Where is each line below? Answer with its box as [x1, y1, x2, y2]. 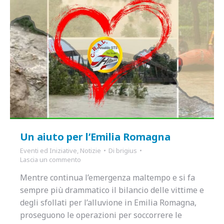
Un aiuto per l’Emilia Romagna [20, 130, 170, 143]
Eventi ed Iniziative [20, 146, 77, 155]
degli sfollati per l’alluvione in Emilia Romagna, [20, 197, 196, 208]
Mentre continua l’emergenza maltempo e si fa [20, 172, 195, 183]
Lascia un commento [20, 155, 81, 164]
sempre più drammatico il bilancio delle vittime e [20, 184, 204, 195]
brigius [116, 146, 137, 155]
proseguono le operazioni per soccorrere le [20, 209, 182, 220]
